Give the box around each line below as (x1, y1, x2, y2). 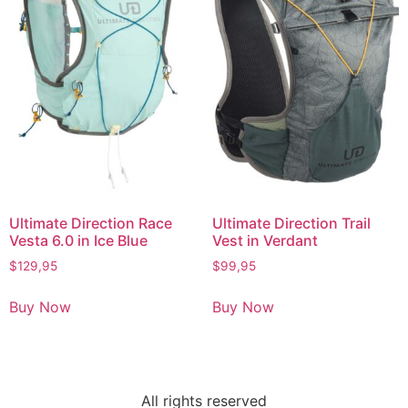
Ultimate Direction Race (9, 213, 172, 232)
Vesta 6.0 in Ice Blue (9, 230, 148, 250)
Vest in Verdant (211, 230, 318, 250)
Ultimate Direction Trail (211, 213, 371, 232)
